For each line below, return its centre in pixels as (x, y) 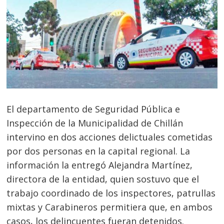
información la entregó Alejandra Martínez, (100, 165)
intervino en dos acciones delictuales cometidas (110, 137)
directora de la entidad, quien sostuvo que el (103, 179)
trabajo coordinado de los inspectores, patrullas (111, 193)
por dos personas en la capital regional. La (98, 151)
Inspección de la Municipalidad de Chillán (95, 123)
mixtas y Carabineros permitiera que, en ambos (110, 207)
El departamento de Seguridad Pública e (93, 109)
